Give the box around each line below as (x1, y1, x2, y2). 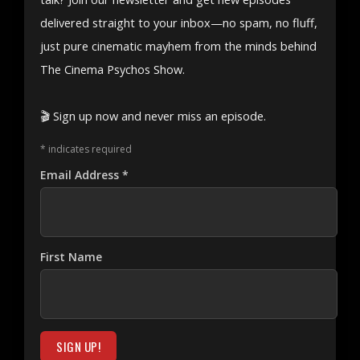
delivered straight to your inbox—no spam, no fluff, (40, 14, 318, 31)
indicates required (46, 141, 133, 156)
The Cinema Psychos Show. (40, 61, 186, 78)
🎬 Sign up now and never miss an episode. (40, 108, 267, 125)
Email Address (40, 166, 123, 182)
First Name (40, 248, 103, 264)
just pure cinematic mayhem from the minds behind (40, 38, 317, 55)
